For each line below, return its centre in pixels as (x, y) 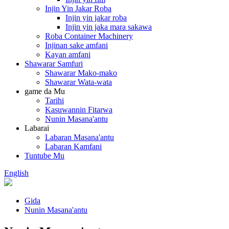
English (16, 173)
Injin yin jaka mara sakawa (109, 27)
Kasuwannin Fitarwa (79, 110)
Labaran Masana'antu (79, 138)
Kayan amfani (68, 55)
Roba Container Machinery (89, 36)
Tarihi (54, 101)
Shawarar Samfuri (54, 64)
